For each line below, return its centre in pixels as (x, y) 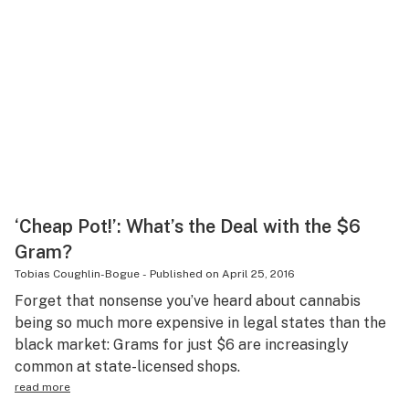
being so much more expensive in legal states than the (200, 323)
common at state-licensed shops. (127, 367)
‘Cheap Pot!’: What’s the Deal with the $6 (188, 226)
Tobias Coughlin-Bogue (77, 274)
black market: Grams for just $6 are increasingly (182, 345)
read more (42, 387)
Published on (184, 274)
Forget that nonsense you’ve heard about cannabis (188, 301)
